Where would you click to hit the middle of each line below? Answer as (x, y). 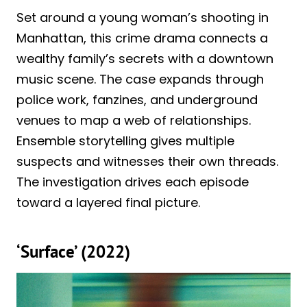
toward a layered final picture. (108, 203)
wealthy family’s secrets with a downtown (145, 59)
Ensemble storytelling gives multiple (125, 141)
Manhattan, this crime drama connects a (142, 38)
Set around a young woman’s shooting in (143, 18)
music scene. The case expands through (140, 79)
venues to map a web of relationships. (134, 121)
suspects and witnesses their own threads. (147, 162)
